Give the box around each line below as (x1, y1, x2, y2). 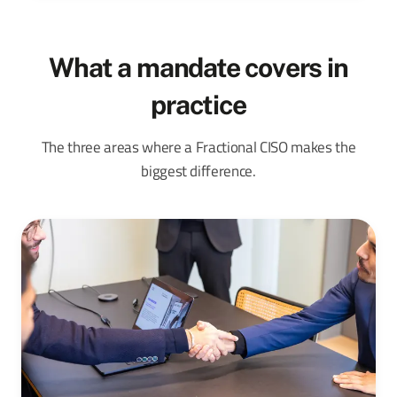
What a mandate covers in (49, 51, 348, 84)
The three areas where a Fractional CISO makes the (41, 136, 356, 160)
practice (151, 89, 246, 121)
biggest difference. (141, 160, 256, 183)
